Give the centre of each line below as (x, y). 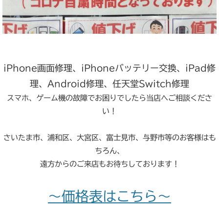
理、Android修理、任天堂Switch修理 (109, 84)
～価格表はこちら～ (109, 196)
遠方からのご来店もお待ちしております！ (109, 164)
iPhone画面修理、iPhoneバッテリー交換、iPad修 (109, 68)
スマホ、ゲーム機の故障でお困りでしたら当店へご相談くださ (109, 98)
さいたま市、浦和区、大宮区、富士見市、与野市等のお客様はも (109, 138)
